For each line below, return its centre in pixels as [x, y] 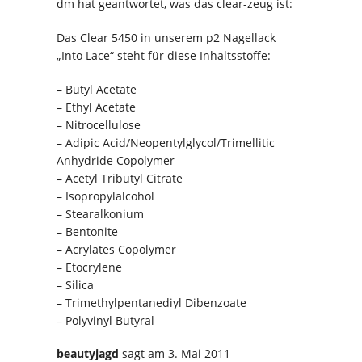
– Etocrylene [89, 267]
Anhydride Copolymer [116, 160]
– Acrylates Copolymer [116, 249]
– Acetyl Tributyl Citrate [120, 178]
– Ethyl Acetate [96, 107]
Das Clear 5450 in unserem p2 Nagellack [166, 37]
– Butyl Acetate [97, 89]
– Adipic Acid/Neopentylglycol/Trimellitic [166, 142]
